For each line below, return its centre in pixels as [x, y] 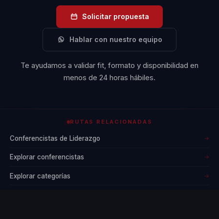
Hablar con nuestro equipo [116, 39]
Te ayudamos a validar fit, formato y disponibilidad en [109, 65]
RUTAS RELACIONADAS [111, 122]
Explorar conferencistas [47, 157]
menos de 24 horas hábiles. [109, 77]
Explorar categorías [40, 176]
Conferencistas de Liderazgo [55, 139]
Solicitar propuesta [116, 16]
